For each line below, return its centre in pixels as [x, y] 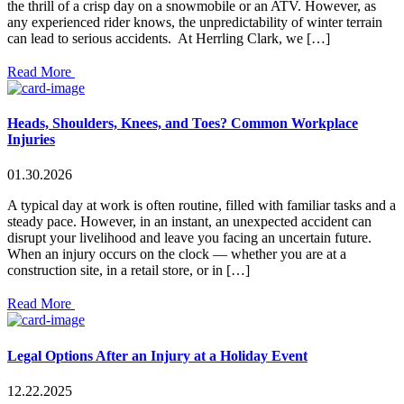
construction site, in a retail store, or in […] [129, 271]
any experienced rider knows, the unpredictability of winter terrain [195, 22]
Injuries [31, 140]
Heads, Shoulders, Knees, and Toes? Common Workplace [183, 124]
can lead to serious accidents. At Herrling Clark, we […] [169, 38]
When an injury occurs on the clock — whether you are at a [177, 254]
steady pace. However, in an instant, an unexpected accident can [189, 222]
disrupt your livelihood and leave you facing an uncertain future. [189, 238]
